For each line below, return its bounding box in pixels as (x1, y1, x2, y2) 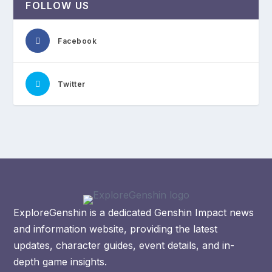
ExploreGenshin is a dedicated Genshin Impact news (13, 206, 254, 219)
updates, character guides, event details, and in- (13, 239, 235, 252)
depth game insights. (13, 256, 107, 268)
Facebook (58, 36, 97, 46)
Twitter (58, 80, 86, 89)
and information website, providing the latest (13, 223, 218, 236)
